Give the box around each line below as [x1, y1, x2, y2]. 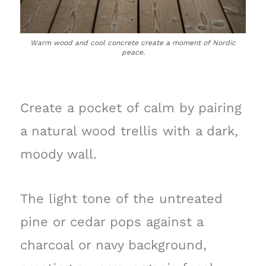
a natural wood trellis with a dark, [20, 123, 238, 139]
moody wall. [20, 147, 97, 162]
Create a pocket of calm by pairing [20, 100, 242, 116]
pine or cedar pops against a [20, 214, 203, 229]
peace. [121, 48, 145, 57]
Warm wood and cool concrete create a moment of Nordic [30, 39, 236, 47]
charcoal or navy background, [20, 237, 207, 252]
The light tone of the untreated [20, 191, 223, 206]
